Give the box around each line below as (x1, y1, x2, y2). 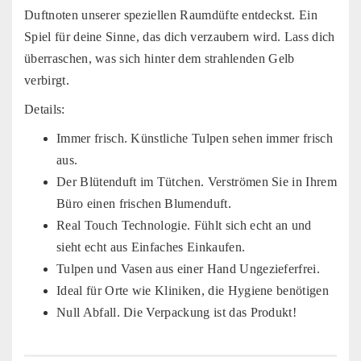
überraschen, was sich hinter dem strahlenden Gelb (24, 51, 295, 65)
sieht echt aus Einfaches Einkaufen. (56, 239, 246, 254)
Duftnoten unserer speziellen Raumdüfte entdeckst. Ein (24, 7, 317, 22)
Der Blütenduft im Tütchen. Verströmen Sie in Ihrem (56, 174, 338, 189)
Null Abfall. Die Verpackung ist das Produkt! (56, 305, 297, 319)
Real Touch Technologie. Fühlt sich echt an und (56, 218, 312, 232)
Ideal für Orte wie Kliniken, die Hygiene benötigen (56, 283, 329, 297)
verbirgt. (24, 73, 69, 87)
